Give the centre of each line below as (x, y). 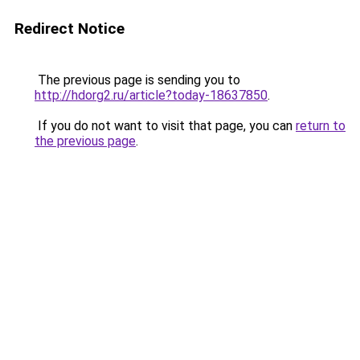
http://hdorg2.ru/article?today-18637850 (151, 95)
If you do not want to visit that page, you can (165, 126)
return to (321, 126)
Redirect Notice (70, 29)
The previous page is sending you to (137, 80)
